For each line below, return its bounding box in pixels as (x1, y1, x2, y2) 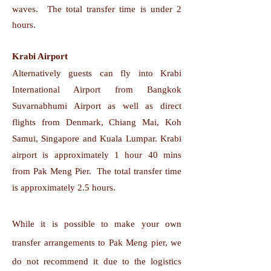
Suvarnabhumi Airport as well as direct (12, 101, 181, 111)
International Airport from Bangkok (12, 85, 181, 94)
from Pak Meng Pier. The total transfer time (12, 166, 181, 176)
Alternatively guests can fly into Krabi (12, 68, 181, 78)
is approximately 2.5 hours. (12, 183, 118, 192)
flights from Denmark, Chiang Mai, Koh (12, 117, 181, 127)
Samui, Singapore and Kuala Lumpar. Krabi (12, 134, 181, 143)
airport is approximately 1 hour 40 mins (12, 150, 181, 160)
